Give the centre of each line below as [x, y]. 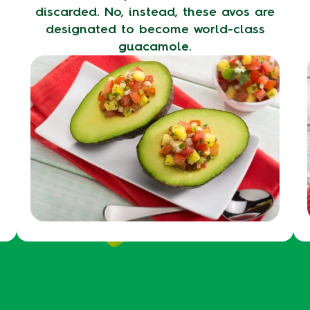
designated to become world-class [155, 29]
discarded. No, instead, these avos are [155, 12]
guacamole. [155, 46]
